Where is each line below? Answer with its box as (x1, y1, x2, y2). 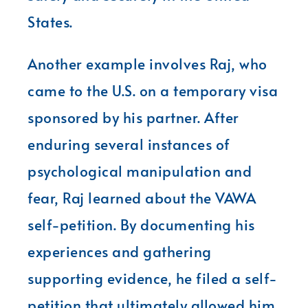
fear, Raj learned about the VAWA (27, 187, 256, 208)
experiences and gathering (27, 241, 212, 261)
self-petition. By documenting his (27, 214, 255, 234)
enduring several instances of (27, 133, 230, 154)
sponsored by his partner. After (27, 107, 239, 127)
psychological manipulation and (27, 160, 252, 181)
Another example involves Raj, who (27, 53, 267, 74)
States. (27, 11, 73, 32)
